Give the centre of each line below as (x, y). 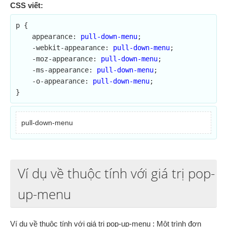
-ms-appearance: (64, 70)
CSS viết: (27, 5)
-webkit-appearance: (72, 48)
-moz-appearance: (66, 59)
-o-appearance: (62, 81)
